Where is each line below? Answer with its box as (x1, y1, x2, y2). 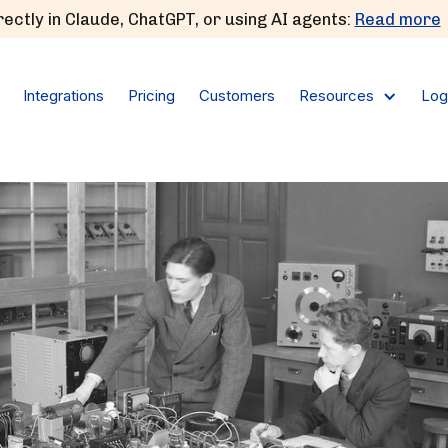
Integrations (23, 85, 104, 105)
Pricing (128, 85, 175, 105)
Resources (299, 86, 374, 105)
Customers (199, 85, 275, 105)
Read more (354, 9, 441, 29)
